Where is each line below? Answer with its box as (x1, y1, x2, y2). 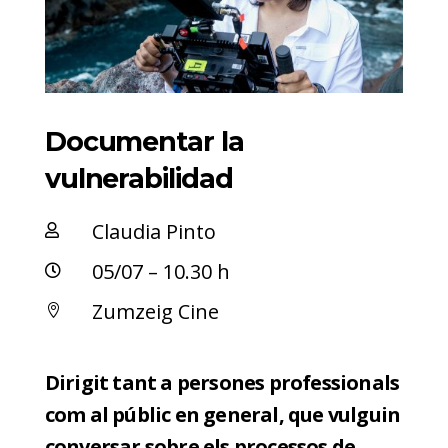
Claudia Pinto (91, 218, 216, 246)
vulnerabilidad (44, 162, 233, 196)
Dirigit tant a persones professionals (44, 369, 400, 397)
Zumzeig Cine (91, 298, 219, 326)
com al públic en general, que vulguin (44, 401, 401, 429)
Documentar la (44, 125, 244, 159)
